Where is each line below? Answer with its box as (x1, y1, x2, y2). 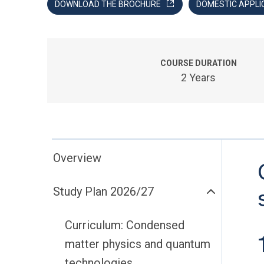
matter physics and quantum (65, 237, 210, 251)
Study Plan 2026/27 (53, 184, 154, 199)
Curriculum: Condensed (65, 218, 184, 232)
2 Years (181, 71, 216, 84)
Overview (53, 151, 101, 165)
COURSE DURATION (160, 58, 237, 68)
